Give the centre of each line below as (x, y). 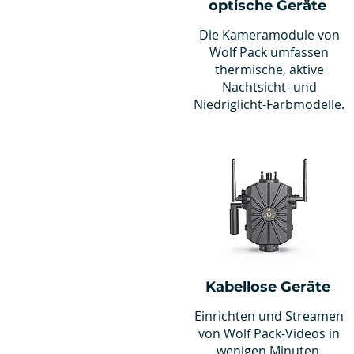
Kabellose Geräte (267, 287)
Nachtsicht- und (269, 87)
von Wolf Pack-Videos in (269, 333)
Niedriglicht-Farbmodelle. (269, 104)
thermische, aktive (269, 70)
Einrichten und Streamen (269, 316)
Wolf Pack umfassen (269, 52)
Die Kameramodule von (269, 35)
